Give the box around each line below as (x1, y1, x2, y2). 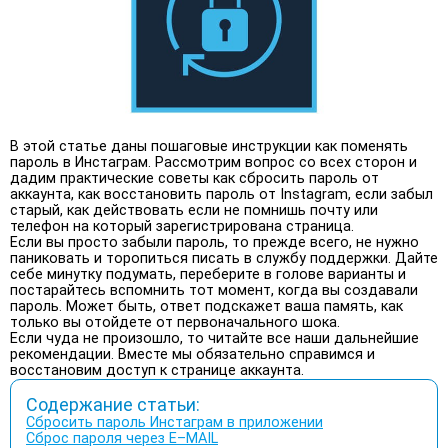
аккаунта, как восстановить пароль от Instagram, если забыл (10, 185, 433, 203)
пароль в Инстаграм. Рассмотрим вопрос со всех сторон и (10, 153, 417, 171)
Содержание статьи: (26, 393, 200, 415)
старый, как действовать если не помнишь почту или (10, 201, 378, 219)
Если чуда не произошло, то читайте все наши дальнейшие (10, 329, 419, 347)
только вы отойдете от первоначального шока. (10, 313, 340, 331)
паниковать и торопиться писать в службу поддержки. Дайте (10, 249, 438, 267)
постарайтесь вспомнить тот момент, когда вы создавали (10, 281, 418, 299)
